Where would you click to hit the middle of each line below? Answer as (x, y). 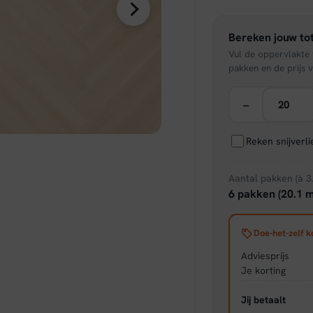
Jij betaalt (263, 299)
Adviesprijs (265, 255)
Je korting (263, 270)
